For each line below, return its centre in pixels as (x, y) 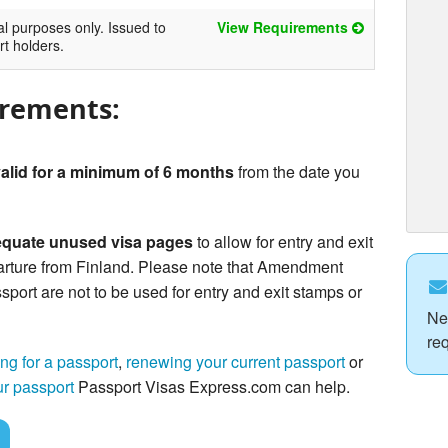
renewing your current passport (235, 362)
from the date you (296, 172)
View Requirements (284, 27)
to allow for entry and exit (282, 242)
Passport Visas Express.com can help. (211, 387)
